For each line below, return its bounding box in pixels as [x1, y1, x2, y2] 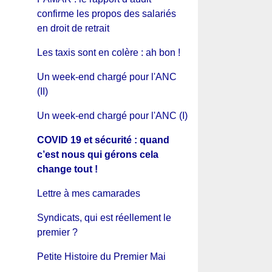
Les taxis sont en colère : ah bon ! [36, 47, 180, 58]
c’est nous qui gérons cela [36, 149, 158, 160]
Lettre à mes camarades [36, 188, 140, 199]
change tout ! [36, 163, 98, 174]
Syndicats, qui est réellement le [36, 212, 171, 223]
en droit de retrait [36, 22, 109, 33]
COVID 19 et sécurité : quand [36, 134, 169, 145]
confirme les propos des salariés [36, 8, 176, 19]
